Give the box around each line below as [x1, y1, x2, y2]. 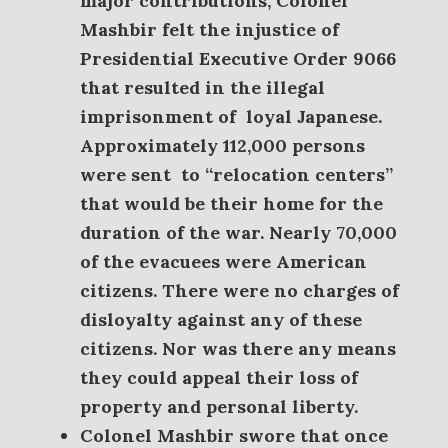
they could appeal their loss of [80, 366, 358, 389]
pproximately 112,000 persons [94, 134, 365, 157]
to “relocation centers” [176, 163, 393, 186]
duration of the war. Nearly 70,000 [80, 221, 397, 244]
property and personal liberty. [80, 395, 363, 418]
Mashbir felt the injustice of [80, 18, 339, 41]
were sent [80, 163, 176, 186]
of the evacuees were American [80, 250, 367, 273]
